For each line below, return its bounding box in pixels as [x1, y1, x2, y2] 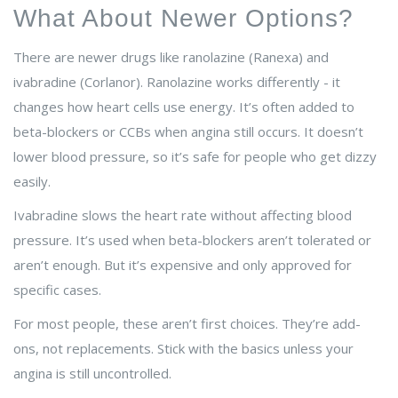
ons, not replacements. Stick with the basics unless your [13, 339, 354, 358]
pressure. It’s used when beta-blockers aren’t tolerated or [13, 231, 371, 250]
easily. [13, 172, 51, 191]
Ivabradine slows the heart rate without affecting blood [13, 206, 352, 225]
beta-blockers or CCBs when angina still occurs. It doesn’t [13, 123, 363, 141]
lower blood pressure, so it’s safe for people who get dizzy [13, 147, 377, 166]
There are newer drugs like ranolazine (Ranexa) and [13, 48, 329, 67]
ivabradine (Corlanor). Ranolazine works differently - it [13, 73, 340, 92]
